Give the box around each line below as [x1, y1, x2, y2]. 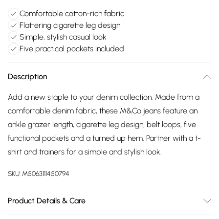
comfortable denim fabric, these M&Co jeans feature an [8, 106, 197, 115]
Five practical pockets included [20, 44, 124, 53]
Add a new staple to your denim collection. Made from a [8, 92, 199, 102]
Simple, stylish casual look [20, 32, 107, 42]
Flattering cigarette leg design [20, 21, 120, 30]
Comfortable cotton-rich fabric [20, 9, 124, 18]
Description [8, 72, 47, 81]
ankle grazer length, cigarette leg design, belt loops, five [8, 120, 196, 129]
